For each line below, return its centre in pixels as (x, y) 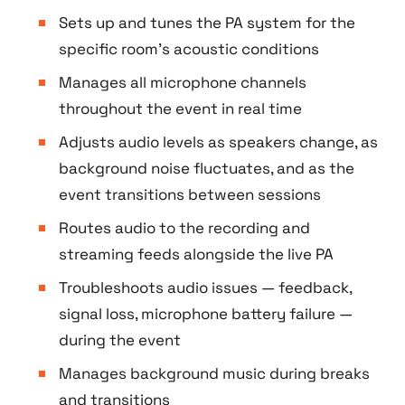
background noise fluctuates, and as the (206, 169)
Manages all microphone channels (182, 83)
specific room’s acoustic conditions (188, 49)
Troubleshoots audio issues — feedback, (205, 288)
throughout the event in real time (180, 109)
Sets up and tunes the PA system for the (207, 23)
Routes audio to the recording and (184, 228)
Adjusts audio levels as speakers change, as (218, 142)
